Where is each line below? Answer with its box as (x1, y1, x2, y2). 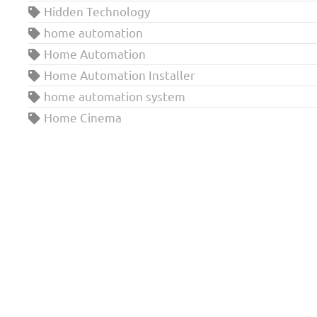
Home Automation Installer (44, 67, 195, 82)
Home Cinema (44, 110, 122, 125)
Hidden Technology (44, 4, 150, 18)
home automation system (44, 88, 185, 103)
